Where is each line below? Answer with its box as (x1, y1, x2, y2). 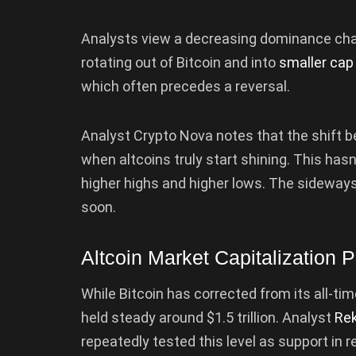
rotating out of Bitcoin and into (81, 54, 279, 72)
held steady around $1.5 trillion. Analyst (81, 308, 335, 326)
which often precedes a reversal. (81, 78, 290, 95)
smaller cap (279, 54, 354, 72)
